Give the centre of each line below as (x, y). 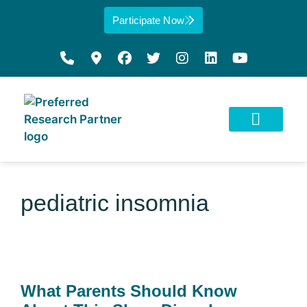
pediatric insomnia (115, 203)
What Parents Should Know (129, 291)
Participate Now (148, 20)
